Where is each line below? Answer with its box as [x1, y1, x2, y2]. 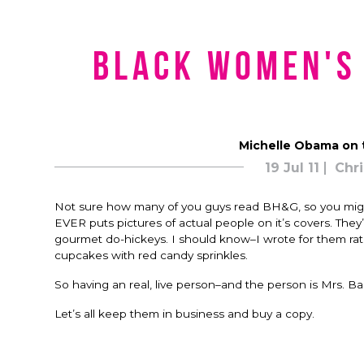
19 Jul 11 [265, 160, 319, 175]
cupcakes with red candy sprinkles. [54, 249, 248, 262]
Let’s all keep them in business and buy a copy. [54, 307, 314, 320]
